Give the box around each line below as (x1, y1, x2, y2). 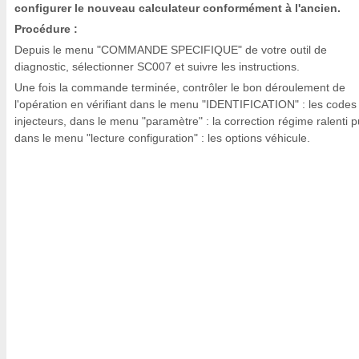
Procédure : (14, 22, 78, 35)
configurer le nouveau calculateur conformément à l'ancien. (14, 2, 341, 14)
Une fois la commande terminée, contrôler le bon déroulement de (14, 81, 345, 94)
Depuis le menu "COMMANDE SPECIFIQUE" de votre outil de (14, 43, 327, 56)
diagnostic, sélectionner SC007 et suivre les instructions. (14, 60, 300, 73)
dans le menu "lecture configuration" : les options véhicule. (14, 131, 310, 144)
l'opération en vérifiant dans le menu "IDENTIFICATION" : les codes (14, 98, 357, 111)
